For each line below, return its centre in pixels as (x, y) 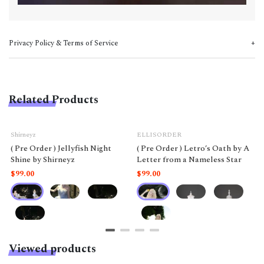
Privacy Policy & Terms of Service (63, 44)
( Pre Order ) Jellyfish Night (61, 148)
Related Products (54, 100)
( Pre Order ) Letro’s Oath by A (193, 148)
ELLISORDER (159, 135)
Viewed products (52, 249)
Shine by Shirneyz (43, 160)
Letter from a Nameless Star (189, 160)
